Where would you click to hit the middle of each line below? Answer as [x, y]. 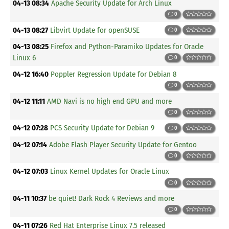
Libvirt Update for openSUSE [95, 30]
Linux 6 [25, 58]
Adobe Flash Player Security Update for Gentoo [123, 144]
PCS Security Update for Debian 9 [102, 128]
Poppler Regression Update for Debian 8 [114, 74]
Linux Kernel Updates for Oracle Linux [110, 171]
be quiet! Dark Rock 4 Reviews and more [112, 198]
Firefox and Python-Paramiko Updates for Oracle [127, 46]
